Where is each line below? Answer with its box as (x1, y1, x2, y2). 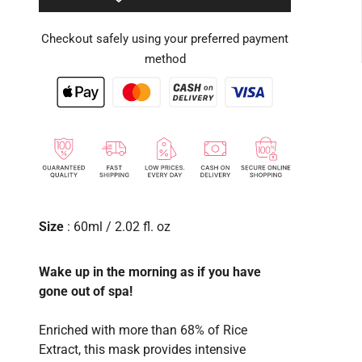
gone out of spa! (39, 283, 133, 299)
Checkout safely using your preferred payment (41, 32, 288, 46)
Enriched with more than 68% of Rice (39, 322, 247, 338)
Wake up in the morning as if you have (39, 263, 261, 280)
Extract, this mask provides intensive (39, 341, 246, 357)
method (144, 52, 186, 66)
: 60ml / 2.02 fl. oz (64, 218, 174, 234)
